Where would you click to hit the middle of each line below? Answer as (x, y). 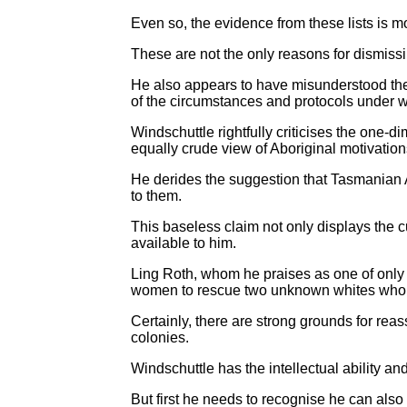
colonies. (160, 337)
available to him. (184, 243)
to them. (156, 195)
